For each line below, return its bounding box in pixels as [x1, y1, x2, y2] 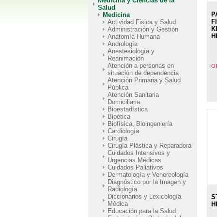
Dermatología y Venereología [108, 170, 188, 178]
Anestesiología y [108, 47, 155, 55]
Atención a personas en [108, 62, 174, 69]
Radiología [108, 185, 137, 193]
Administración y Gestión [108, 25, 178, 33]
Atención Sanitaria [108, 91, 159, 98]
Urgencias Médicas [108, 156, 161, 164]
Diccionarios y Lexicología [108, 192, 181, 200]
